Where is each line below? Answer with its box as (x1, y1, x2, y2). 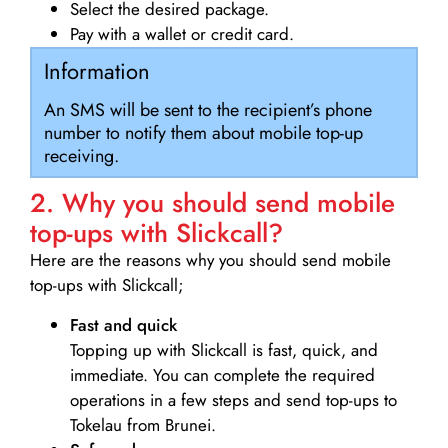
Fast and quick (70, 312, 177, 337)
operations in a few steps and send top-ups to (70, 387, 397, 412)
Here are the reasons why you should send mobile (30, 248, 391, 273)
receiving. (43, 143, 119, 170)
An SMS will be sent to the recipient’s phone (43, 97, 372, 124)
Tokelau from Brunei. (70, 412, 216, 437)
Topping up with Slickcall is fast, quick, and (70, 337, 378, 362)
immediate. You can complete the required (70, 362, 375, 387)
